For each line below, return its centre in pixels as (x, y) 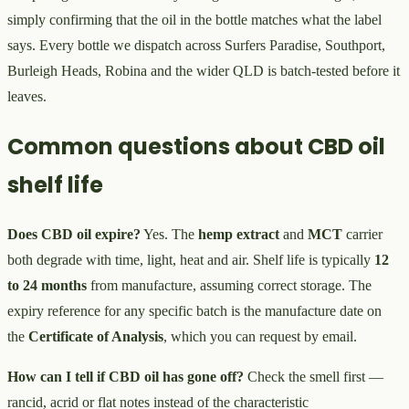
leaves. (27, 96)
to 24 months (47, 286)
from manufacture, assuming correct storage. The (229, 286)
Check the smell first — (314, 377)
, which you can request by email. (260, 337)
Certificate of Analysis (96, 337)
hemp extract (239, 235)
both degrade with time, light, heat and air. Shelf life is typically (191, 260)
